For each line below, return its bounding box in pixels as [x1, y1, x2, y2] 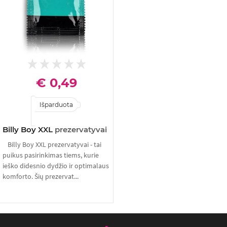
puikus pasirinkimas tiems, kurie [3, 150, 99, 160]
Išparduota [40, 101, 73, 108]
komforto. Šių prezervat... [3, 172, 79, 181]
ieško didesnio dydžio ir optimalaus [3, 161, 109, 170]
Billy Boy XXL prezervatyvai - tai [8, 140, 101, 149]
